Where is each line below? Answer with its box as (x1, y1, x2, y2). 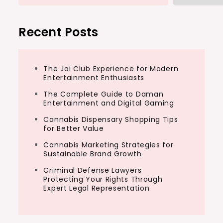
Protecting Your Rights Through (43, 174, 163, 184)
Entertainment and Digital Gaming (43, 98, 174, 108)
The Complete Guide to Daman (43, 89, 164, 99)
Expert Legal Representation (43, 183, 150, 193)
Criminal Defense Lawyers (43, 165, 142, 175)
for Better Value (43, 123, 104, 133)
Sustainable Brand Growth (43, 149, 142, 159)
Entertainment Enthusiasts (43, 73, 144, 83)
